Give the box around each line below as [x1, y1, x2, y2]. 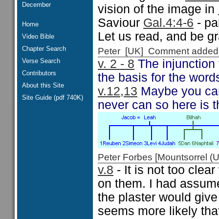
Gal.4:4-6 [143, 16, 194, 29]
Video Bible [22, 33, 54, 40]
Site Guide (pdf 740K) [22, 94, 83, 101]
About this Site [22, 82, 64, 89]
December [22, 1, 51, 8]
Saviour [98, 16, 143, 29]
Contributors [22, 69, 56, 77]
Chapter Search [22, 45, 66, 52]
